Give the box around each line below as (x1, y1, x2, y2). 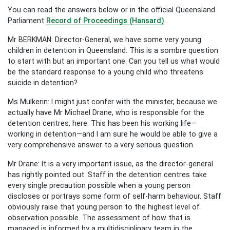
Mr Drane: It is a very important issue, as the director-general (8, 159, 213, 168)
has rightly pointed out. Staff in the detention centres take (8, 170, 207, 179)
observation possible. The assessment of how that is (8, 213, 190, 222)
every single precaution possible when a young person (8, 181, 190, 189)
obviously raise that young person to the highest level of (8, 202, 200, 211)
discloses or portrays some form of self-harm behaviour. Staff (8, 191, 221, 200)
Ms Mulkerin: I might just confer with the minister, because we (8, 97, 217, 106)
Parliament (8, 16, 46, 25)
